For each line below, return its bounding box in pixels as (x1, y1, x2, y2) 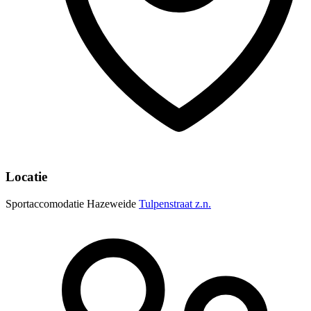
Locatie (6, 169, 47, 184)
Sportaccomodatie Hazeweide (6, 197, 136, 210)
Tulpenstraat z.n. (139, 197, 211, 210)
